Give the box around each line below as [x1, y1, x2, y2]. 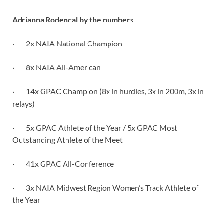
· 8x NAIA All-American [12, 63, 101, 72]
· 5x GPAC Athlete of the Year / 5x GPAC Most [12, 123, 177, 132]
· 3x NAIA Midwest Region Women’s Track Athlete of [12, 183, 198, 193]
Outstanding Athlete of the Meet [12, 135, 123, 145]
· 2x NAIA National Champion [12, 39, 122, 48]
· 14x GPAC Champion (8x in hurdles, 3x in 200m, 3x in [12, 87, 204, 96]
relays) [12, 99, 35, 109]
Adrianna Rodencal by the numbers [12, 15, 133, 24]
